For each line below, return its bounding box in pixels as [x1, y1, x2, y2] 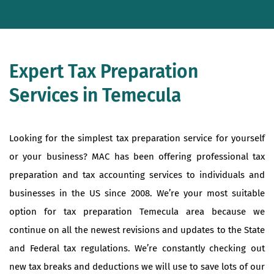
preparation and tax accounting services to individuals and [9, 169, 265, 180]
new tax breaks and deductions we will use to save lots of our [9, 261, 265, 272]
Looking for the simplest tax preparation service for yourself [9, 132, 265, 144]
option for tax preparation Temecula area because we [9, 206, 265, 217]
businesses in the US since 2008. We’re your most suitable [9, 187, 265, 199]
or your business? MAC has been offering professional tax [9, 150, 265, 162]
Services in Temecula [9, 84, 181, 106]
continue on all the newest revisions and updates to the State [9, 224, 265, 235]
